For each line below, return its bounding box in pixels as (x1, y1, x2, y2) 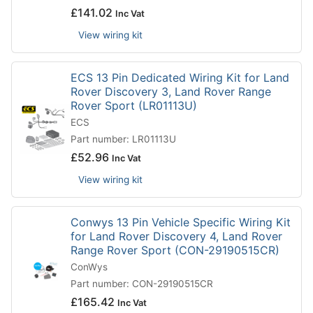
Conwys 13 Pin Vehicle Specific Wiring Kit (71, 214, 291, 229)
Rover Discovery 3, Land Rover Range (71, 84, 271, 99)
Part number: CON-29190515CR (71, 277, 213, 289)
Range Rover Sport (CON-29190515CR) (71, 242, 279, 257)
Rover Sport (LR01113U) (71, 98, 197, 112)
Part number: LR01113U (71, 133, 176, 145)
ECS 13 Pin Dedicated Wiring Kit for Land (71, 70, 289, 85)
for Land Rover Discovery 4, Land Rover (71, 228, 282, 243)
